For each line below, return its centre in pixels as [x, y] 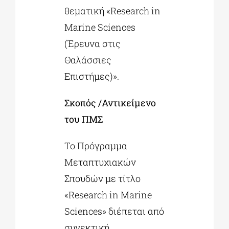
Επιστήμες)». [91, 76]
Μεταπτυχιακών [100, 162]
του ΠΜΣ [83, 119]
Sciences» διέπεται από [114, 211]
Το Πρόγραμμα [96, 146]
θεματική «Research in [112, 11]
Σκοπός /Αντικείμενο [110, 103]
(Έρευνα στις [92, 44]
